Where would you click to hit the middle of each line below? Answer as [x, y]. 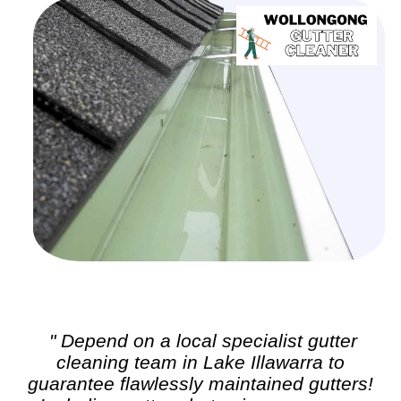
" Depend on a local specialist [178, 341]
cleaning [93, 363]
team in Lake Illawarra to [237, 363]
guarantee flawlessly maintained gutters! [200, 384]
